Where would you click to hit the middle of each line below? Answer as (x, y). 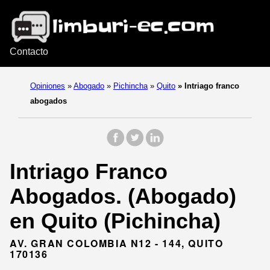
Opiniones (48, 86)
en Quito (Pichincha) (115, 221)
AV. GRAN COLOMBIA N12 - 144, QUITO (117, 243)
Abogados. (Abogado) (123, 196)
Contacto (29, 51)
